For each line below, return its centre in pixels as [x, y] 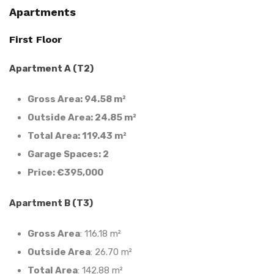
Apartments [43, 12]
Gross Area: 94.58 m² [77, 99]
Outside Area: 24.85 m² [82, 117]
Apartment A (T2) [51, 68]
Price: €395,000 [65, 172]
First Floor [35, 39]
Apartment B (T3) [51, 203]
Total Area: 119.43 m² [77, 135]
